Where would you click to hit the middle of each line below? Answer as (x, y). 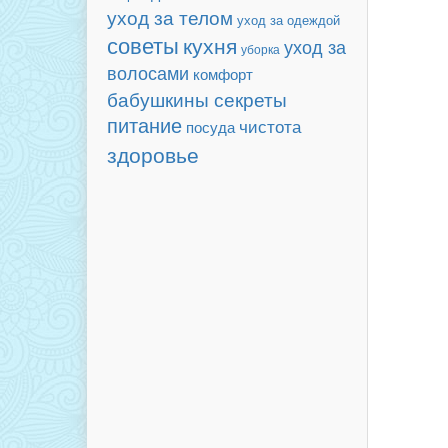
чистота (270, 126)
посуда (210, 126)
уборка (260, 48)
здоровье (153, 154)
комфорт (223, 73)
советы (143, 44)
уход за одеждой (288, 19)
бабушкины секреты (197, 98)
